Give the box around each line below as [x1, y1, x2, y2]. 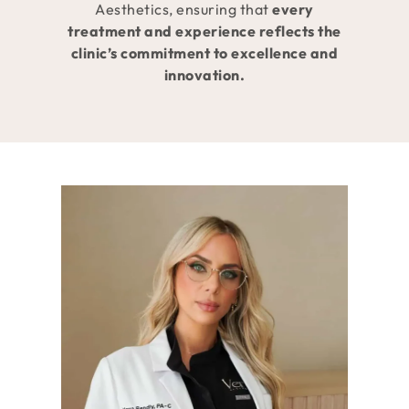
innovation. [163, 66, 246, 85]
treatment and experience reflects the [68, 22, 341, 41]
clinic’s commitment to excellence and [70, 44, 339, 63]
